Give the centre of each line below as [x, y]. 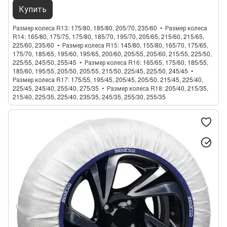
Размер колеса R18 [135, 88]
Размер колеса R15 [90, 45]
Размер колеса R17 [40, 79]
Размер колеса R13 [40, 28]
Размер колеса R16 [112, 62]
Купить [33, 9]
